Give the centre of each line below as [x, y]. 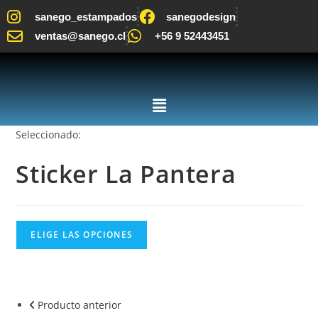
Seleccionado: [49, 135]
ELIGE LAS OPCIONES [82, 235]
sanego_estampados [86, 17]
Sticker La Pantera [126, 174]
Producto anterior [80, 305]
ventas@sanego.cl [80, 36]
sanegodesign [201, 17]
